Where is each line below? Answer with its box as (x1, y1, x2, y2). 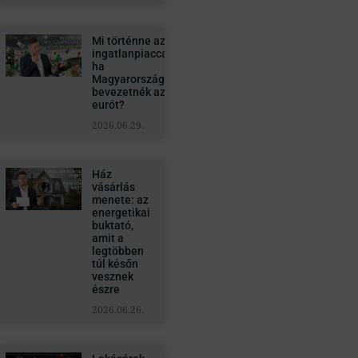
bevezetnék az (91, 86, 165, 98)
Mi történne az (91, 34, 165, 47)
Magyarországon (91, 73, 177, 86)
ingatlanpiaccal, (91, 47, 173, 60)
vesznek (91, 270, 133, 283)
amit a (91, 232, 124, 245)
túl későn (91, 257, 138, 270)
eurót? (91, 98, 125, 111)
